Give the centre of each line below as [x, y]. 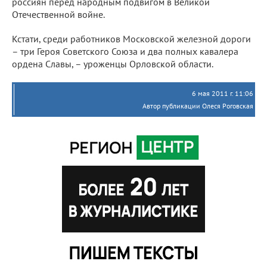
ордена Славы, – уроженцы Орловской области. [113, 63]
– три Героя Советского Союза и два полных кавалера [125, 51]
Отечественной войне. [58, 14]
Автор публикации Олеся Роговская [198, 105]
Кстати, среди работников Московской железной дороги [131, 38]
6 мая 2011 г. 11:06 [223, 93]
